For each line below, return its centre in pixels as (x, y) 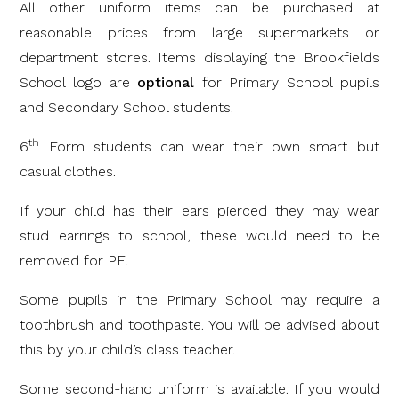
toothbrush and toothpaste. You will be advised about (199, 324)
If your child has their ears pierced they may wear (199, 210)
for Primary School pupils (287, 82)
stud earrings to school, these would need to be (199, 235)
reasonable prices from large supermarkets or (199, 32)
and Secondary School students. (127, 107)
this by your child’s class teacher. (128, 349)
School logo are (79, 82)
